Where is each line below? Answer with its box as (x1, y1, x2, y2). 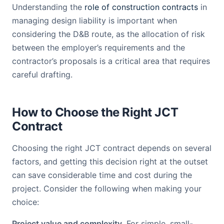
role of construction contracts (84, 2, 198, 12)
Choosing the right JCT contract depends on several (12, 143, 211, 153)
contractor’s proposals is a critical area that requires (12, 56, 210, 66)
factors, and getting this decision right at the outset (12, 156, 208, 166)
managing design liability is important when (12, 15, 177, 25)
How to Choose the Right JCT (12, 105, 178, 119)
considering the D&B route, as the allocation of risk (12, 29, 205, 39)
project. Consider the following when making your (12, 183, 201, 193)
